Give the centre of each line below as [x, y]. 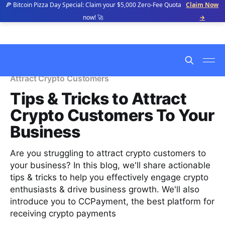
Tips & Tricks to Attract [98, 99]
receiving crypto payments [63, 213]
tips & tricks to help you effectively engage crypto [109, 177]
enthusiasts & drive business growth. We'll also [105, 189]
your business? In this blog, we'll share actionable [110, 165]
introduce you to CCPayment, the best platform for [112, 201]
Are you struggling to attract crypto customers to [108, 153]
